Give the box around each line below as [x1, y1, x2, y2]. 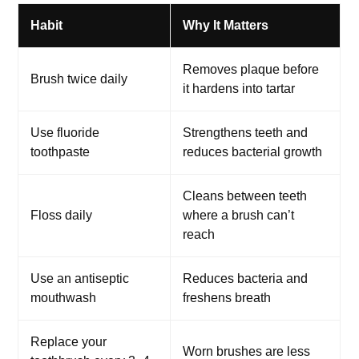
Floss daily [30, 208, 93, 222]
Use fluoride [30, 125, 100, 139]
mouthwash [30, 290, 97, 305]
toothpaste [30, 144, 91, 159]
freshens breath [183, 290, 272, 305]
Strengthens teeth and [183, 125, 309, 139]
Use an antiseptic [30, 271, 130, 285]
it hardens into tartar [183, 81, 296, 95]
